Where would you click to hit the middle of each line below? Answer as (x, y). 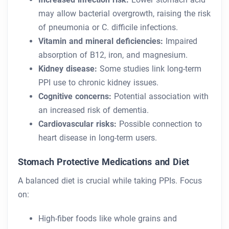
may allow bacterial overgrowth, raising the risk (124, 14)
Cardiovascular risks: (77, 124)
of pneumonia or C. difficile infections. (108, 28)
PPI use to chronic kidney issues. (98, 83)
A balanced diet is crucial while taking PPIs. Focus (110, 181)
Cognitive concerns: (75, 97)
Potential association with (160, 97)
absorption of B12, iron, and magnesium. (113, 55)
